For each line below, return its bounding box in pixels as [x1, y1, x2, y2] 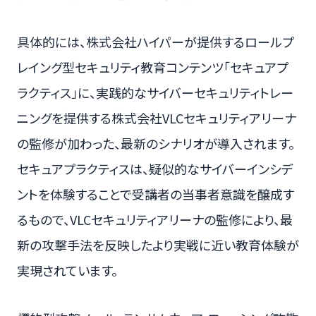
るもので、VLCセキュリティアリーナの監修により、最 [17, 210, 293, 229]
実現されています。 [17, 261, 118, 280]
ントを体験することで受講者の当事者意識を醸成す [17, 185, 294, 204]
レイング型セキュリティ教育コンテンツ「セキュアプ [17, 58, 288, 77]
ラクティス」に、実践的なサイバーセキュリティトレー [17, 83, 293, 102]
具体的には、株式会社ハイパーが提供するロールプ [17, 32, 294, 51]
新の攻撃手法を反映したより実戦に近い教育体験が [17, 236, 299, 255]
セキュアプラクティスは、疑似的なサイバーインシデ [17, 159, 293, 178]
